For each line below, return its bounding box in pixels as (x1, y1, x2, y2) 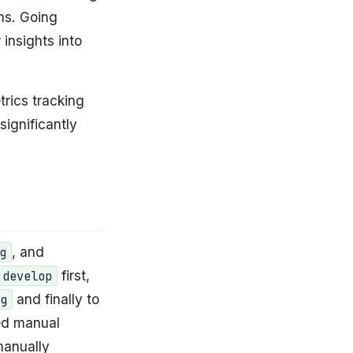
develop (2, 267, 53, 284)
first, (58, 266, 91, 284)
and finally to (13, 290, 100, 307)
